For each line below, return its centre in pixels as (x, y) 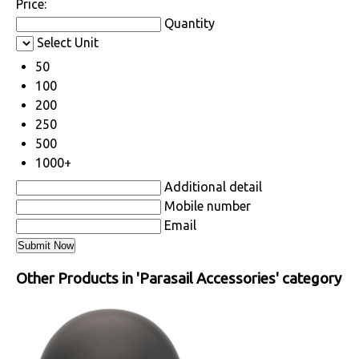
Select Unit (68, 43)
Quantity (190, 24)
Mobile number (208, 206)
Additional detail (213, 187)
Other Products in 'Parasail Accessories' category (179, 279)
